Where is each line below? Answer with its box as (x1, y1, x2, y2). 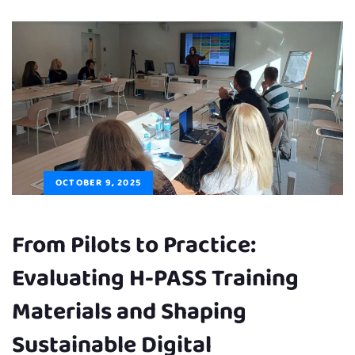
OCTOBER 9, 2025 (55, 174, 141, 190)
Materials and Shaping (12, 292, 246, 331)
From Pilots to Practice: (12, 226, 256, 265)
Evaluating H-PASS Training (12, 259, 299, 298)
